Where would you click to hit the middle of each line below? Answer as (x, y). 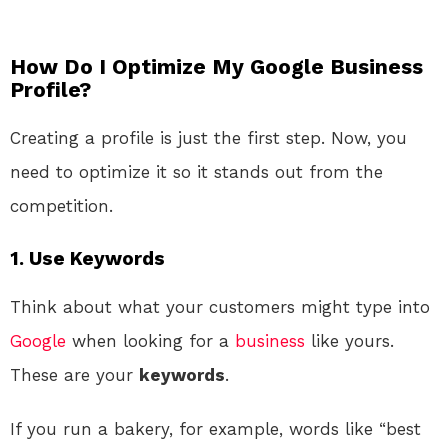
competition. (61, 205)
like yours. (349, 340)
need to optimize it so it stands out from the (196, 171)
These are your (74, 374)
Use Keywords (97, 258)
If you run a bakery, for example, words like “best (215, 428)
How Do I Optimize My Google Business (216, 66)
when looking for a (150, 340)
